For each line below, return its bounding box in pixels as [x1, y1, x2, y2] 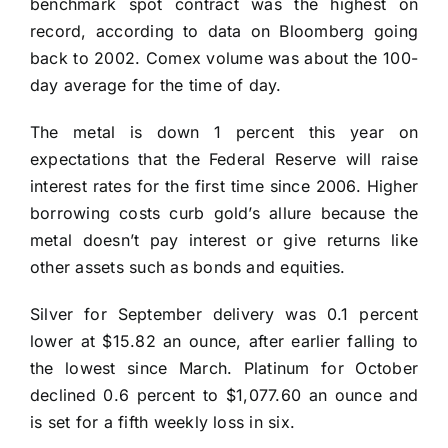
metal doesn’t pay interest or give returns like [30, 229, 418, 250]
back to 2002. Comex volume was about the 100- [30, 47, 418, 68]
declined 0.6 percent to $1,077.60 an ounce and [30, 384, 418, 405]
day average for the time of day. [30, 74, 282, 95]
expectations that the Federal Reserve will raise [30, 148, 418, 169]
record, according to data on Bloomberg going [30, 20, 418, 41]
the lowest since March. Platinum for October [30, 357, 418, 378]
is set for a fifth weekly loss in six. [30, 411, 296, 432]
